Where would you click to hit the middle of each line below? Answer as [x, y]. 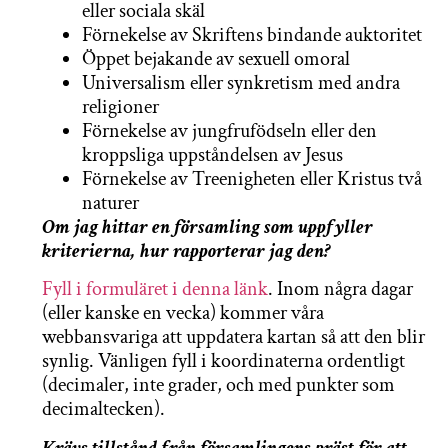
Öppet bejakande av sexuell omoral [216, 59]
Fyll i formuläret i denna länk [155, 289]
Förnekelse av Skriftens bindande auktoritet [252, 35]
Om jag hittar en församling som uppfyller [207, 227]
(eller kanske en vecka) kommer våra [183, 313]
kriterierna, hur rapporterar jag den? [186, 251]
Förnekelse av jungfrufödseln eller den [229, 131]
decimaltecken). [103, 409]
